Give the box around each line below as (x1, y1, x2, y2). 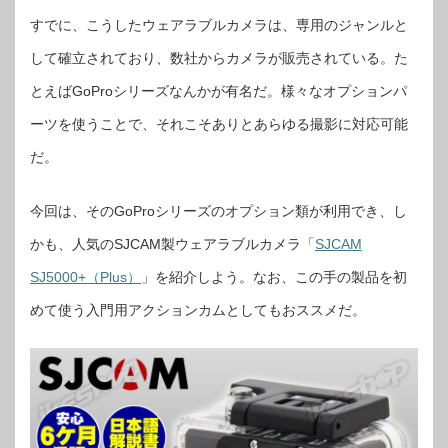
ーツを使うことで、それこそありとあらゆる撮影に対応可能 (30, 116, 408, 132)
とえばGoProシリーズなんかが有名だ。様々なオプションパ (30, 83, 407, 99)
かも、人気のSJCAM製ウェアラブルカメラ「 (30, 236, 315, 252)
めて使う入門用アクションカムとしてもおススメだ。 (30, 302, 366, 318)
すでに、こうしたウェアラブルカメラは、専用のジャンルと (30, 17, 408, 33)
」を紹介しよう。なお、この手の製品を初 (141, 269, 407, 285)
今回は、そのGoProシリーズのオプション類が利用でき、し (30, 203, 407, 219)
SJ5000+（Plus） (30, 269, 141, 285)
